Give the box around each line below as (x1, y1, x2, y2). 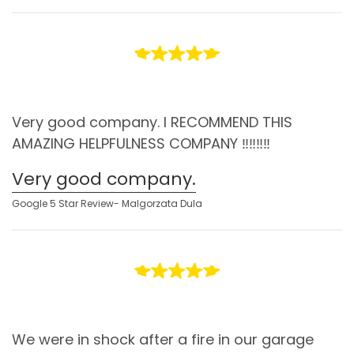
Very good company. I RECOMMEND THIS (12, 112, 292, 133)
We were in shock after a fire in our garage (12, 330, 314, 350)
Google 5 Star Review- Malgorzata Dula (12, 197, 202, 211)
